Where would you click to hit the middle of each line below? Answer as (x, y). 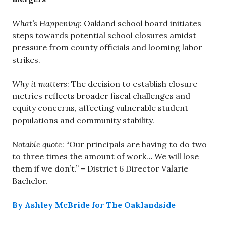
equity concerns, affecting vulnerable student (100, 108)
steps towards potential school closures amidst (104, 36)
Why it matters (40, 84)
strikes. (26, 60)
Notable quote (37, 145)
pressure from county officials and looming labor (107, 48)
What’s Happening (46, 23)
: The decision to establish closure (132, 84)
